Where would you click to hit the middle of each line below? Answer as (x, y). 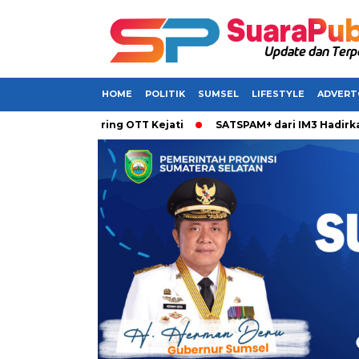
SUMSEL (218, 94)
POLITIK (165, 94)
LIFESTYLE (278, 94)
